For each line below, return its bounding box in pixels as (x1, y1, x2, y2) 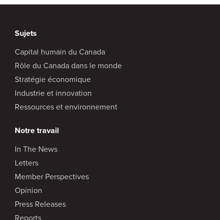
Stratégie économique (15, 73, 91, 85)
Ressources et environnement (15, 101, 117, 112)
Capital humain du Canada (15, 46, 105, 57)
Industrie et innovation (15, 87, 92, 99)
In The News (15, 143, 57, 155)
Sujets (15, 27, 37, 39)
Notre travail (15, 124, 59, 136)
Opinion (15, 184, 42, 196)
